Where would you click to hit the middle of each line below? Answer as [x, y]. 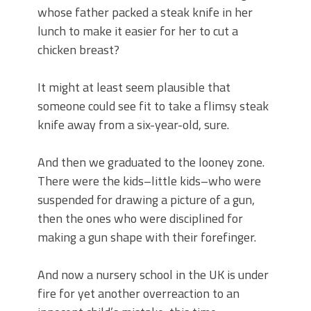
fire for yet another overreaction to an [138, 293]
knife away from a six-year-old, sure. [133, 125]
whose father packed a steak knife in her [145, 12]
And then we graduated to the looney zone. [151, 162]
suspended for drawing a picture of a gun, [146, 200]
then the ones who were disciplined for [140, 218]
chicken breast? [78, 50]
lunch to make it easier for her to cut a [138, 31]
